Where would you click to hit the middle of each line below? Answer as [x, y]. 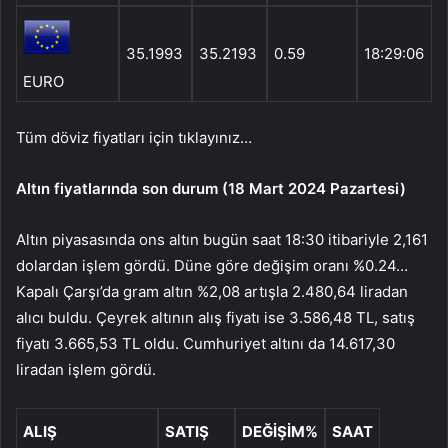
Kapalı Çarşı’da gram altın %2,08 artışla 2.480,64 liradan [212, 291]
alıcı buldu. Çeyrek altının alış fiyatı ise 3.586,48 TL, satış [215, 317]
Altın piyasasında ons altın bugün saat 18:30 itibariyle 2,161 [222, 239]
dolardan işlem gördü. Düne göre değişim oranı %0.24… [212, 265]
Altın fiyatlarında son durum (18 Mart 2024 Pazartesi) [211, 188]
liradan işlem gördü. [86, 369]
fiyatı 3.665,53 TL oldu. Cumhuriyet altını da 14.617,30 [205, 343]
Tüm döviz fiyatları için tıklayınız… [134, 137]
